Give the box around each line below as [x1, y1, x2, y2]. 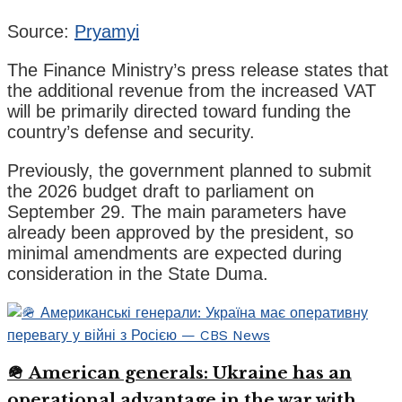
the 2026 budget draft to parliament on [7, 180, 314, 201]
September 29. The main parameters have [7, 201, 346, 222]
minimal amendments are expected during [7, 242, 342, 263]
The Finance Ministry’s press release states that [7, 59, 389, 80]
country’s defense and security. [7, 121, 255, 142]
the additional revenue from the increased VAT [7, 80, 376, 100]
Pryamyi [74, 21, 139, 41]
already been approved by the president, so [7, 222, 354, 242]
